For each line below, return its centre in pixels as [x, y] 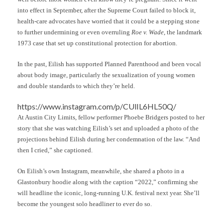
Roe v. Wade [148, 32]
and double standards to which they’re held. [76, 86]
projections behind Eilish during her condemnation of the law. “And [109, 139]
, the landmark [183, 32]
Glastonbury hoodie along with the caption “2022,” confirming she [108, 182]
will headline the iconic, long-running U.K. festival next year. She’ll [109, 193]
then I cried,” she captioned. [55, 150]
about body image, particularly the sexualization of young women [106, 75]
